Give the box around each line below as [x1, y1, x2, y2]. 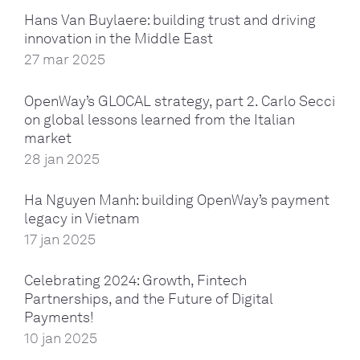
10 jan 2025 [24, 329, 97, 347]
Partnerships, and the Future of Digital [24, 289, 273, 308]
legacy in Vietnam [24, 209, 140, 227]
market [24, 129, 72, 147]
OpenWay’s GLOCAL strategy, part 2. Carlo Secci [24, 92, 335, 110]
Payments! [24, 308, 94, 326]
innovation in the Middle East [24, 30, 213, 48]
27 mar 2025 [24, 51, 105, 69]
